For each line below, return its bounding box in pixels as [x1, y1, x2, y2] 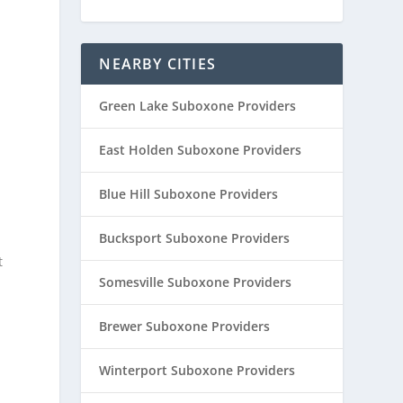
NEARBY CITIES [99, 54, 216, 75]
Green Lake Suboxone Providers [99, 97, 297, 115]
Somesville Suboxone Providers [99, 273, 292, 291]
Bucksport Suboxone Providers [99, 229, 291, 247]
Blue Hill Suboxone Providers [99, 185, 279, 203]
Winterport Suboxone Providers [99, 362, 296, 380]
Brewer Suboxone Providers [99, 318, 271, 336]
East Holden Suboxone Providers [99, 141, 302, 159]
